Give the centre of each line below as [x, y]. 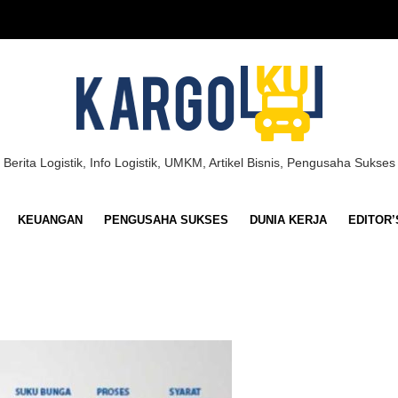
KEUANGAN [50, 220]
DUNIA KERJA [288, 220]
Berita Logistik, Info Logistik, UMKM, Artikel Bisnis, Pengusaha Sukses [199, 163]
